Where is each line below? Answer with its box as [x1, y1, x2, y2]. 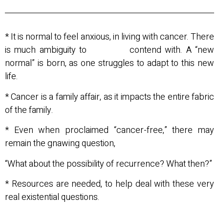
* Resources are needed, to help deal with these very [5, 177, 214, 191]
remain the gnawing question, [5, 137, 117, 151]
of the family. [5, 103, 53, 117]
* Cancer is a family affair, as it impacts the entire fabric [5, 90, 214, 104]
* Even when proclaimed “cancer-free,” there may [5, 124, 214, 137]
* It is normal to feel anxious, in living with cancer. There [5, 30, 214, 44]
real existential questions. [5, 190, 100, 204]
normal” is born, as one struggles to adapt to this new [5, 57, 214, 70]
